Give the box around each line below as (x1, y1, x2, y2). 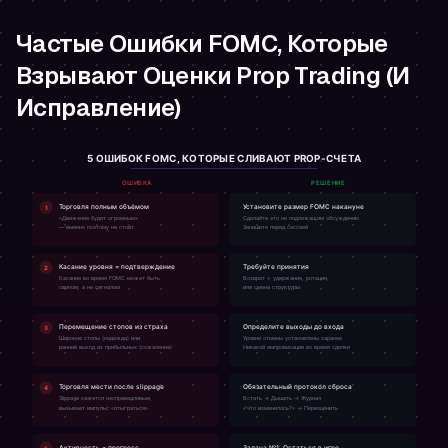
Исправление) (16, 91, 181, 123)
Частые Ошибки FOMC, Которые (16, 27, 388, 59)
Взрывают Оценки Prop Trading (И (16, 59, 410, 91)
